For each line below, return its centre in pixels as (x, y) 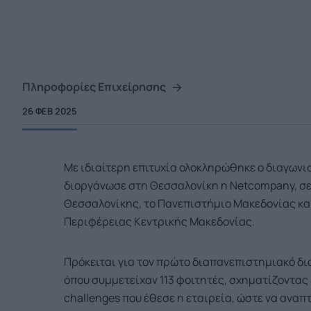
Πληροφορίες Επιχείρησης (94, 87)
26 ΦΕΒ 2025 (50, 111)
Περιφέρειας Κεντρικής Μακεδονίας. (159, 222)
